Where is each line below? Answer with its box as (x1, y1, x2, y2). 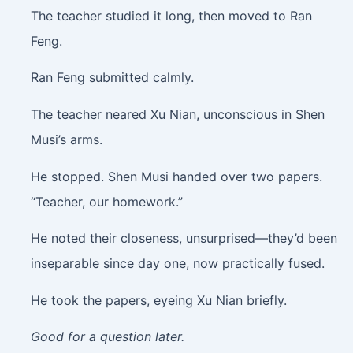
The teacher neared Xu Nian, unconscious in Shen (30, 106, 325, 122)
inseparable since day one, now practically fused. (30, 255, 325, 272)
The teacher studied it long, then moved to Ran (30, 7, 312, 24)
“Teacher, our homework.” (30, 193, 183, 210)
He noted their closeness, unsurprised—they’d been (30, 230, 337, 247)
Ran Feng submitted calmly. (30, 69, 194, 86)
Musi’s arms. (30, 131, 102, 147)
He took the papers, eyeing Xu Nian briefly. (30, 292, 287, 308)
